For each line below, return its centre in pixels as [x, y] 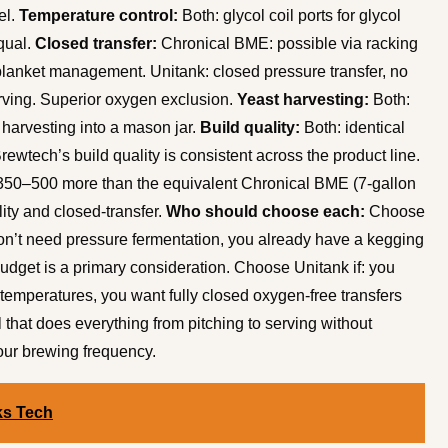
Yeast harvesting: [303, 99]
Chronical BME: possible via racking [287, 43]
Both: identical [352, 127]
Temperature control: [98, 15]
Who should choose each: [265, 211]
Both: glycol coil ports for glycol [289, 15]
